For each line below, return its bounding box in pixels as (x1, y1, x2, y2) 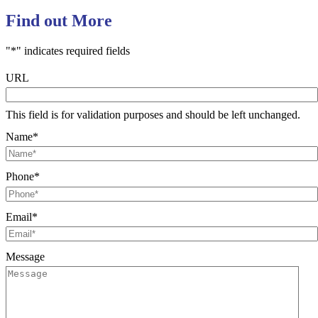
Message (6, 250, 45, 263)
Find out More (6, 11, 112, 30)
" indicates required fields (16, 44, 130, 57)
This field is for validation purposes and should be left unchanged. (6, 109, 300, 121)
